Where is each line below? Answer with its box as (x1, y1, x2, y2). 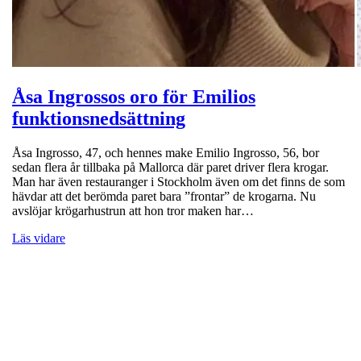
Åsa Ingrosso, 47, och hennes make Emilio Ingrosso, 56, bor (12, 145, 319, 160)
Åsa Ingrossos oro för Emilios (12, 85, 255, 107)
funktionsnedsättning (12, 107, 185, 129)
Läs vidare (12, 230, 65, 245)
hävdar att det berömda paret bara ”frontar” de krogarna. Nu (12, 189, 316, 203)
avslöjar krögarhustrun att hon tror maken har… (12, 203, 254, 218)
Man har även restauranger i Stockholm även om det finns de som (12, 174, 345, 189)
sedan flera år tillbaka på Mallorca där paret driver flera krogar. (12, 160, 329, 174)
